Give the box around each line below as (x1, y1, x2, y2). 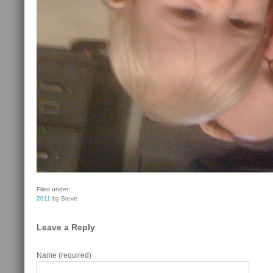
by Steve (51, 195, 77, 202)
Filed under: (37, 186, 70, 193)
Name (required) (37, 251, 91, 259)
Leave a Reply (37, 222, 95, 232)
